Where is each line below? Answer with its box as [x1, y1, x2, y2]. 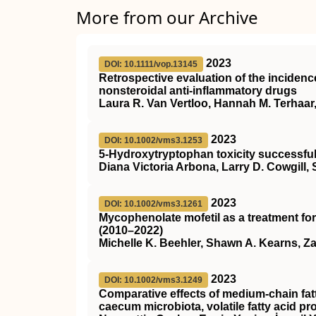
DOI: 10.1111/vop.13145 [104, 59, 197, 69]
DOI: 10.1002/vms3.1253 [104, 135, 202, 145]
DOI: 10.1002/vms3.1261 [104, 199, 202, 209]
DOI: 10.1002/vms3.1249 [104, 275, 202, 285]
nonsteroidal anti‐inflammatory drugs [99, 85, 297, 97]
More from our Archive [76, 6, 258, 29]
